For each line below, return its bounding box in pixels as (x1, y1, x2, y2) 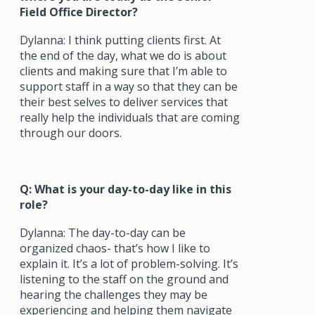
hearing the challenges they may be (19, 286, 207, 302)
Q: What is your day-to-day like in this (19, 181, 231, 197)
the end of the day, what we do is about (19, 47, 226, 63)
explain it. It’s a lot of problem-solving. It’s (19, 255, 238, 271)
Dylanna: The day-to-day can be (19, 224, 186, 240)
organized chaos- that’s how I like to (19, 240, 210, 256)
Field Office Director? (19, 4, 138, 20)
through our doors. (19, 124, 122, 141)
